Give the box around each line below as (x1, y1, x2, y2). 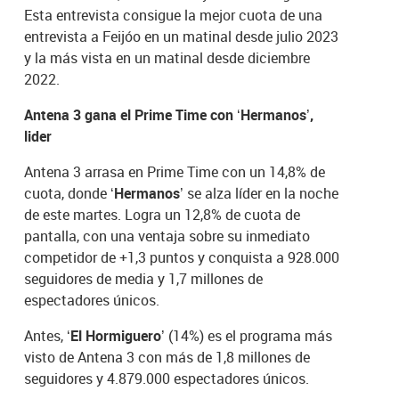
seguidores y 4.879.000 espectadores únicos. (24, 369, 310, 389)
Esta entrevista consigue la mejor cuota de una (24, 5, 323, 26)
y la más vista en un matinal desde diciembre (24, 48, 311, 69)
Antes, (24, 326, 64, 346)
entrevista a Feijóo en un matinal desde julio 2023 (24, 27, 339, 47)
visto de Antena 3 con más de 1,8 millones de (24, 347, 311, 368)
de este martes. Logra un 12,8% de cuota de (24, 205, 301, 225)
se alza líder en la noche (183, 183, 339, 204)
